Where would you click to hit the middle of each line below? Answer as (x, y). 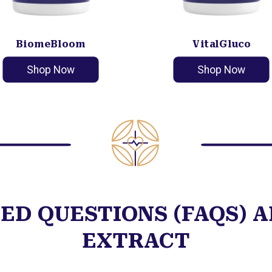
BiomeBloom (50, 43)
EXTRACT (136, 241)
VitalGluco (221, 43)
